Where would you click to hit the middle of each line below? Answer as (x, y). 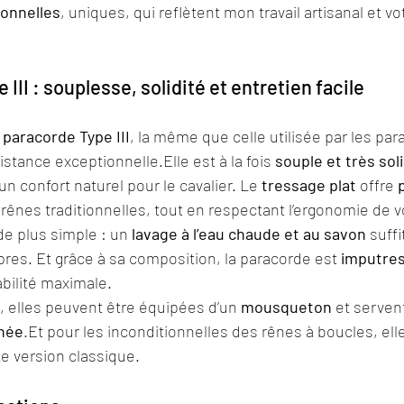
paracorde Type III (66, 136)
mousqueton (286, 306)
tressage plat (309, 184)
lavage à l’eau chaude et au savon (249, 233)
